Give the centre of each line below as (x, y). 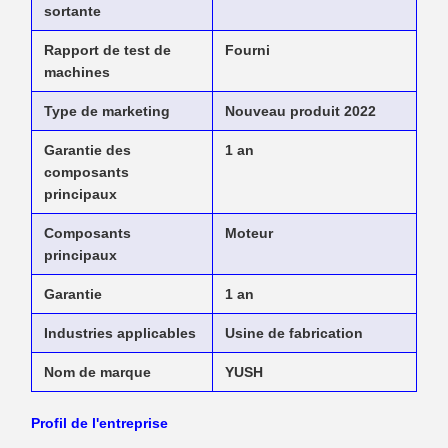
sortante (72, 10)
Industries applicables (120, 332)
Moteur (249, 232)
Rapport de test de (107, 49)
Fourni (247, 49)
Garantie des (87, 149)
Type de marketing (107, 110)
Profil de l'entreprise (99, 422)
